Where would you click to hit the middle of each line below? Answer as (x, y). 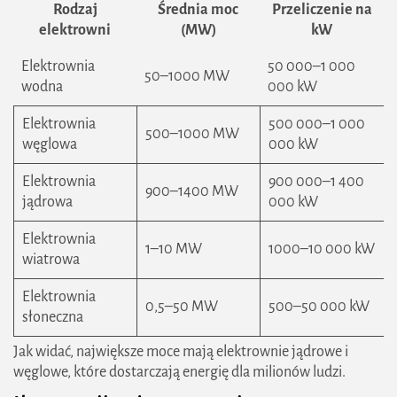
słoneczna (53, 317)
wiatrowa (51, 260)
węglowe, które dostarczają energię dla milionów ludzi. (179, 372)
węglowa (50, 144)
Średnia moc (198, 10)
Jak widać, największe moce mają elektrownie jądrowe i (181, 352)
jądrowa (47, 202)
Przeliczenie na (322, 10)
